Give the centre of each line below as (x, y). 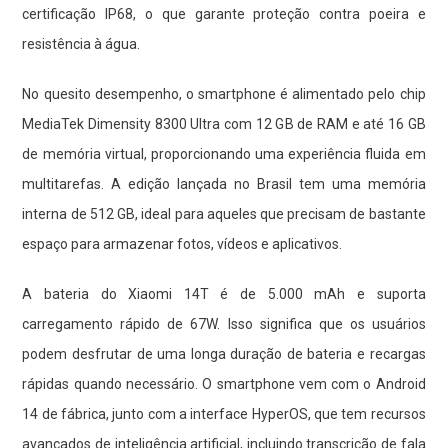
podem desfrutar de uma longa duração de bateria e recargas (224, 353)
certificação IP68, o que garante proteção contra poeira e (224, 13)
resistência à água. (81, 43)
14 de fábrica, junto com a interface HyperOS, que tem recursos (224, 413)
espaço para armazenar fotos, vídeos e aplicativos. (182, 243)
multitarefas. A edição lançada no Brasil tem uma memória (224, 183)
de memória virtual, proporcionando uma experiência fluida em (224, 153)
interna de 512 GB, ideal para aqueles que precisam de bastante (224, 213)
